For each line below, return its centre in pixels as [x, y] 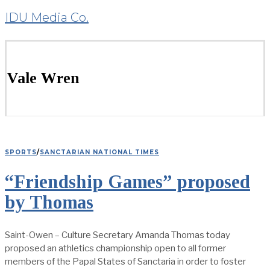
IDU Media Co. [47, 17]
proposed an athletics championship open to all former [115, 248]
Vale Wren [43, 78]
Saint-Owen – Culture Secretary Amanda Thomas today [118, 235]
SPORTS [21, 152]
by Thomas [49, 202]
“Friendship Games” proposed [127, 182]
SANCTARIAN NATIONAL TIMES [99, 152]
